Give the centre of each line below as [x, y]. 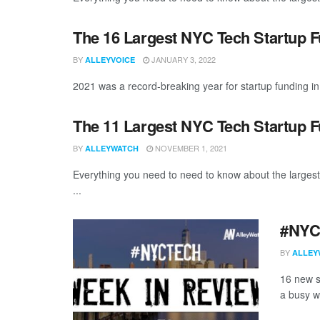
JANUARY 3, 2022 [182, 59]
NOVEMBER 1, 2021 [190, 148]
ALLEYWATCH [112, 148]
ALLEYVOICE [110, 60]
